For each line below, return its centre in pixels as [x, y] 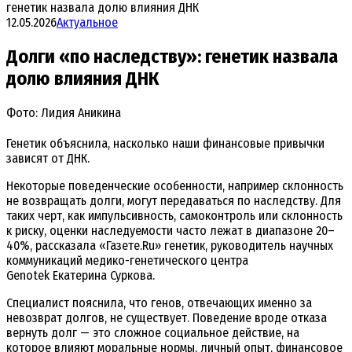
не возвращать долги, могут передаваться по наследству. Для [174, 200]
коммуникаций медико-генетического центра [127, 260]
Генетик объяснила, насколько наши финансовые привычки [165, 143]
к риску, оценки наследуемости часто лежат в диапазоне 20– [170, 230]
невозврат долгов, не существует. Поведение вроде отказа [167, 317]
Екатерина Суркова [103, 275]
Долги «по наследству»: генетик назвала [172, 56]
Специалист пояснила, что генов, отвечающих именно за [159, 302]
